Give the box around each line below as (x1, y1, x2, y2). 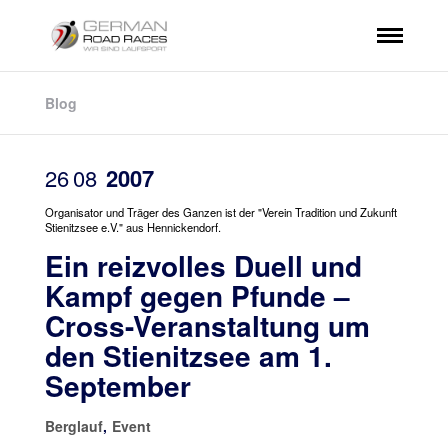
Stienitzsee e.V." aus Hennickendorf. (44, 219, 221, 235)
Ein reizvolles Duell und (44, 245, 362, 286)
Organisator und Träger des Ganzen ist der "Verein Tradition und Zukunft (44, 204, 397, 220)
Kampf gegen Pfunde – (44, 275, 350, 316)
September (44, 365, 191, 406)
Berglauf (44, 416, 103, 436)
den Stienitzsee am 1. (44, 335, 332, 376)
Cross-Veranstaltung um (44, 305, 370, 346)
